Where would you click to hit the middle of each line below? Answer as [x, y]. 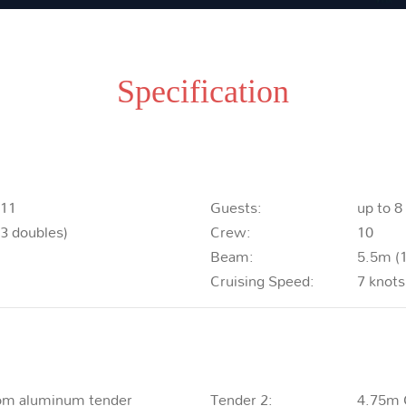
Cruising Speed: [262, 280]
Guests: [236, 207]
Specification [203, 91]
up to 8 [380, 207]
